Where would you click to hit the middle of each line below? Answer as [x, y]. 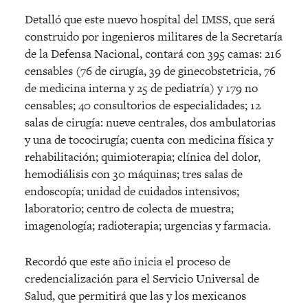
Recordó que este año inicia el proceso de [128, 262]
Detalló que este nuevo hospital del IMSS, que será [150, 20]
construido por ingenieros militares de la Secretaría [154, 37]
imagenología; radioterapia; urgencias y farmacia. [148, 226]
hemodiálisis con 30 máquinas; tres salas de [134, 174]
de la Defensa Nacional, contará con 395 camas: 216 [153, 54]
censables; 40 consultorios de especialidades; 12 [143, 106]
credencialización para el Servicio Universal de [142, 279]
